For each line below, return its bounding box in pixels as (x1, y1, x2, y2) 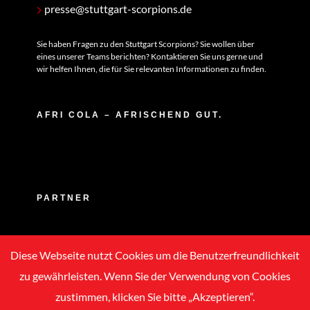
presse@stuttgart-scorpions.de (42, 2, 192, 16)
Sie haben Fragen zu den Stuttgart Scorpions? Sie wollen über (36, 39, 255, 50)
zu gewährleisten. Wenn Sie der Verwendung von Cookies (19, 268, 291, 282)
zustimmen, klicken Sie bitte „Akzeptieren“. (55, 289, 255, 303)
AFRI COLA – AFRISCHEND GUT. (36, 110, 223, 120)
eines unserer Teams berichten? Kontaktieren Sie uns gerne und (36, 51, 263, 62)
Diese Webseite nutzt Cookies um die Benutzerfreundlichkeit (10, 248, 300, 262)
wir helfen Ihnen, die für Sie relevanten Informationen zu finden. (36, 64, 266, 75)
